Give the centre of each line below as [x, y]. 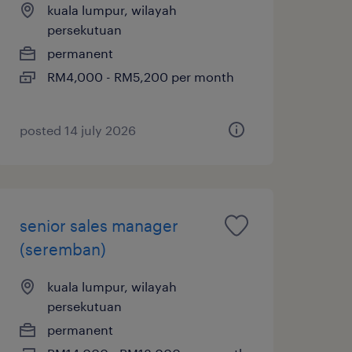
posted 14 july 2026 [77, 130]
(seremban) [62, 249]
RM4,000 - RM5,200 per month [140, 76]
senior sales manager [99, 225]
